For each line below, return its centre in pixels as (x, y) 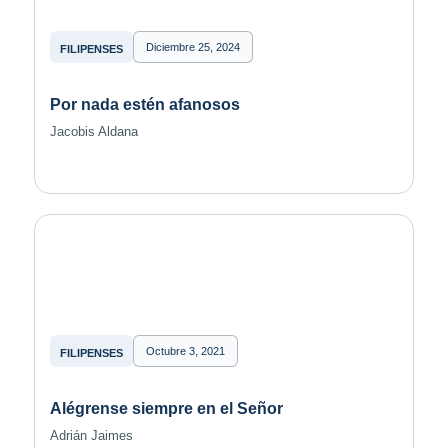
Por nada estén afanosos (144, 105)
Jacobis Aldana (93, 132)
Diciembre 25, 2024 (192, 47)
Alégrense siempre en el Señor (166, 409)
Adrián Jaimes (91, 436)
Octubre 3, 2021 (185, 351)
